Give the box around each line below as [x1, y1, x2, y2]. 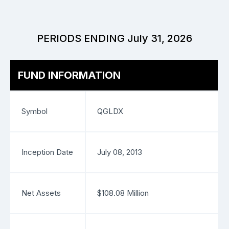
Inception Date [21, 147, 73, 157]
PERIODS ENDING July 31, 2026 [37, 32, 192, 44]
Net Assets [21, 188, 61, 198]
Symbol [21, 106, 48, 116]
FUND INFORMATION [18, 69, 121, 81]
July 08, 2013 [97, 147, 142, 157]
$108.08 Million [97, 188, 149, 198]
